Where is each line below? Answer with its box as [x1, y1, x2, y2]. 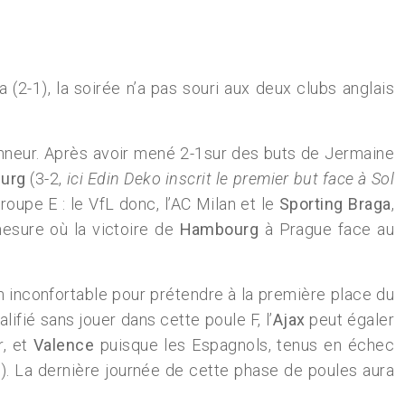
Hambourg [179, 220, 259, 239]
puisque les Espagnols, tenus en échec [99, 335, 394, 354]
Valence [33, 335, 100, 354]
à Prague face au [259, 220, 394, 239]
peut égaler [305, 310, 394, 329]
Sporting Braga [278, 194, 391, 213]
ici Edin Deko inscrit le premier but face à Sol [66, 169, 394, 188]
